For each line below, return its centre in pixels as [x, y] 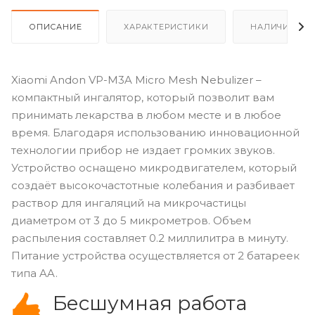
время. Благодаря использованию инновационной [155, 132]
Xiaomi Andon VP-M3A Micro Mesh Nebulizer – [136, 79]
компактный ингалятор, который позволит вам [143, 97]
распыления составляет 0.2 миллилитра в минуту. [150, 238]
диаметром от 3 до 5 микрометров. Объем [131, 220]
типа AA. [34, 273]
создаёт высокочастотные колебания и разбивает [153, 185]
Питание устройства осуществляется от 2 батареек [155, 255]
